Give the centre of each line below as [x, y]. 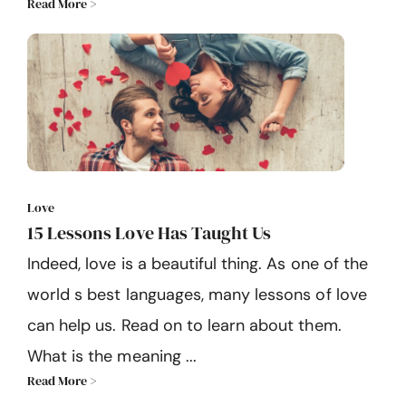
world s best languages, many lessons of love [197, 295]
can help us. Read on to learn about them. [184, 326]
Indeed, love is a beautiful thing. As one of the [198, 264]
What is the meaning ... [112, 357]
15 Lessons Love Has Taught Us [150, 233]
